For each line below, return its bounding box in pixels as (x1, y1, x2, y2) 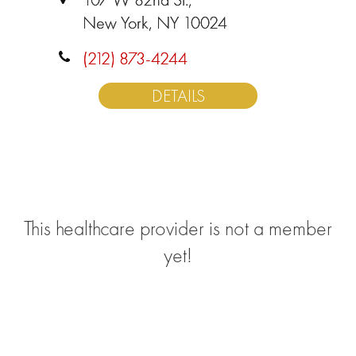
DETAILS (151, 84, 205, 107)
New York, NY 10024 (83, 11, 227, 34)
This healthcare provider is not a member (24, 215, 332, 242)
